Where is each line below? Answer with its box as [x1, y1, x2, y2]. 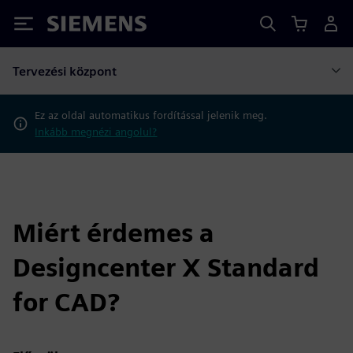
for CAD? [13, 287, 120, 318]
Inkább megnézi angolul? [35, 125, 158, 138]
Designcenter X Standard [13, 252, 319, 283]
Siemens [47, 18, 99, 35]
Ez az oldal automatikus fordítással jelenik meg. [35, 109, 268, 121]
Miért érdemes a [13, 217, 214, 248]
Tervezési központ [13, 63, 117, 79]
